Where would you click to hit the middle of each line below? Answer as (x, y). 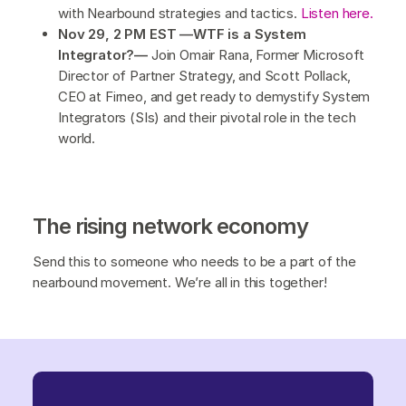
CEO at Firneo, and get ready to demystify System (214, 97)
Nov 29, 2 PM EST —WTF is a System (182, 34)
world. (77, 139)
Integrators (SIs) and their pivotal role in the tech (207, 118)
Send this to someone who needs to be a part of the (194, 261)
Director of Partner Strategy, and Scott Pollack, (205, 76)
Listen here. (337, 14)
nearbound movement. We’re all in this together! (180, 282)
